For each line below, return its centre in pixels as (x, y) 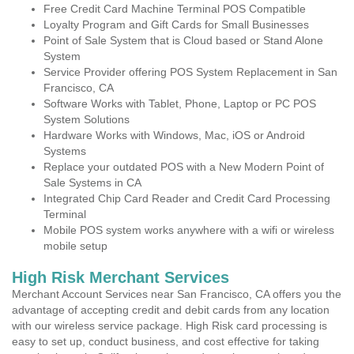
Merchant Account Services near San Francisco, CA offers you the (177, 294)
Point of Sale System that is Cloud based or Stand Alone (183, 40)
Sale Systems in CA (92, 183)
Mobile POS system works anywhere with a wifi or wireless (189, 230)
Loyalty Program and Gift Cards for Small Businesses (176, 24)
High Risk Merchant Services (121, 277)
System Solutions (87, 119)
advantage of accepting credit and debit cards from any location (171, 310)
